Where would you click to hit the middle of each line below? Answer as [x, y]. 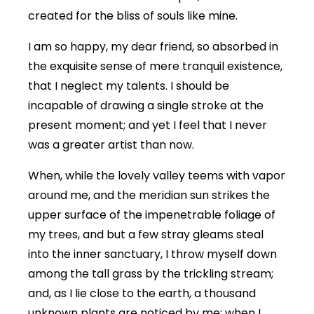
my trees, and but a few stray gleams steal [146, 235]
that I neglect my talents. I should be [129, 86]
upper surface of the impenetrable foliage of [152, 215]
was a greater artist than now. [111, 145]
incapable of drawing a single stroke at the [146, 106]
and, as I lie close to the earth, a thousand [142, 294]
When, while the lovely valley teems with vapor [157, 176]
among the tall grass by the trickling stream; [151, 274]
